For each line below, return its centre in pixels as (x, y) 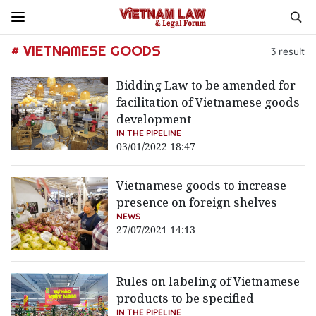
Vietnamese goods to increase (202, 186)
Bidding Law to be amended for (206, 85)
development (154, 119)
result (290, 51)
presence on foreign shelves (197, 202)
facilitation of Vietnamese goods (208, 102)
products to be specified (186, 299)
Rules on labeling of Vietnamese (208, 282)
